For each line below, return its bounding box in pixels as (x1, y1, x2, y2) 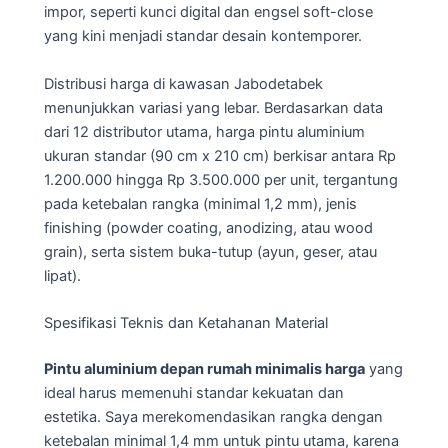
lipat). (44, 266, 81, 285)
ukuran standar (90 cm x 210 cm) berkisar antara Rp (44, 146, 396, 165)
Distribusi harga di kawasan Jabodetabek (44, 74, 323, 93)
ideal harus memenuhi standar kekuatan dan (44, 383, 344, 402)
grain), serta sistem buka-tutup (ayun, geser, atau (44, 242, 377, 261)
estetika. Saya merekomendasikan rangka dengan (44, 407, 383, 426)
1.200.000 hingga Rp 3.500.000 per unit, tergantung (44, 170, 398, 189)
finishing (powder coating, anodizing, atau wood (44, 218, 373, 237)
